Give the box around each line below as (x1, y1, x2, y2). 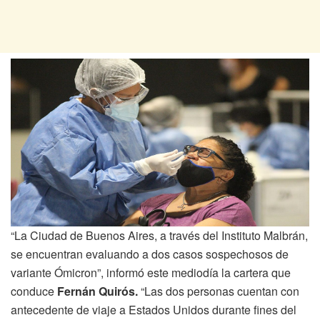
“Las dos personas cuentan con (138, 282, 299, 299)
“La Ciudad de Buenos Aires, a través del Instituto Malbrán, (11, 226, 308, 244)
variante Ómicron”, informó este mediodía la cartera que (11, 264, 291, 281)
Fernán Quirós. (57, 282, 138, 299)
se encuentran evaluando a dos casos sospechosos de (11, 245, 289, 262)
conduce (11, 282, 57, 299)
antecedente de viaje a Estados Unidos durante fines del (11, 301, 296, 318)
